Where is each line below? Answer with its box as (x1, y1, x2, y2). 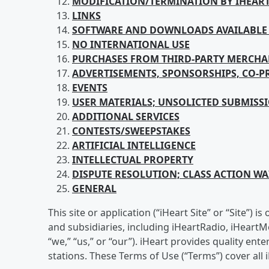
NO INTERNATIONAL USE (72, 38, 190, 51)
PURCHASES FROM (72, 52, 162, 65)
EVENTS (72, 81, 107, 94)
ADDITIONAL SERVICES (72, 110, 180, 123)
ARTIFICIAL (72, 139, 125, 152)
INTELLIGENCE (125, 139, 196, 152)
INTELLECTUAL (72, 153, 141, 166)
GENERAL (72, 182, 116, 195)
